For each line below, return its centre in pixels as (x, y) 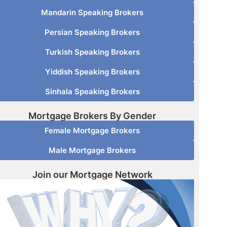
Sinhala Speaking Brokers (92, 92)
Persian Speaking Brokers (92, 32)
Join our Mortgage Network (92, 175)
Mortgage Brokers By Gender (92, 116)
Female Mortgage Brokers (92, 131)
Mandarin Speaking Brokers (92, 13)
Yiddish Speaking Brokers (92, 72)
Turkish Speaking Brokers (92, 52)
